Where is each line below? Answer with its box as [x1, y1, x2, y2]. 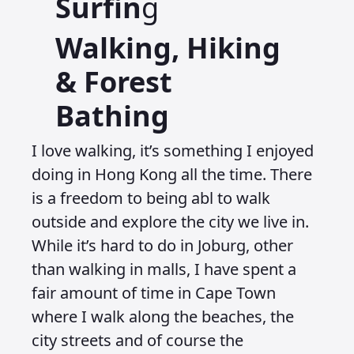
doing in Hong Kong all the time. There [32, 164, 312, 185]
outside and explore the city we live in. [32, 211, 309, 232]
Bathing [55, 96, 169, 135]
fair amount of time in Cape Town [32, 282, 276, 303]
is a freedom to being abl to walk [32, 187, 270, 209]
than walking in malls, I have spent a [32, 258, 296, 280]
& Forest [55, 62, 172, 101]
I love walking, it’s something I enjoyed [32, 140, 314, 161]
